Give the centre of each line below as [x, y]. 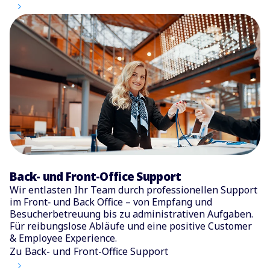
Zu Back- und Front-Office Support [89, 252]
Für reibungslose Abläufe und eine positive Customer [131, 226]
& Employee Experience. [63, 238]
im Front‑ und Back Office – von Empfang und [111, 202]
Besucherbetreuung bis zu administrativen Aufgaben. [131, 214]
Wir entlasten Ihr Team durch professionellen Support [133, 190]
